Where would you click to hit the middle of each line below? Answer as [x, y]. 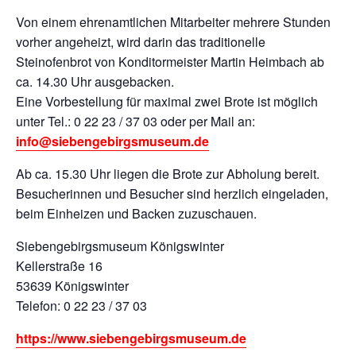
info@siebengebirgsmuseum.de [112, 141]
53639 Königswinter [72, 286]
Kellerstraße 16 [59, 266]
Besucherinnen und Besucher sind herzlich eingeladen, [172, 193]
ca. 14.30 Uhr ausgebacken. [95, 81]
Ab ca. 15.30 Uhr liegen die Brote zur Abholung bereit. [168, 174]
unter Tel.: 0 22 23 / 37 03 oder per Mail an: [135, 121]
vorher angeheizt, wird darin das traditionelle [141, 42]
